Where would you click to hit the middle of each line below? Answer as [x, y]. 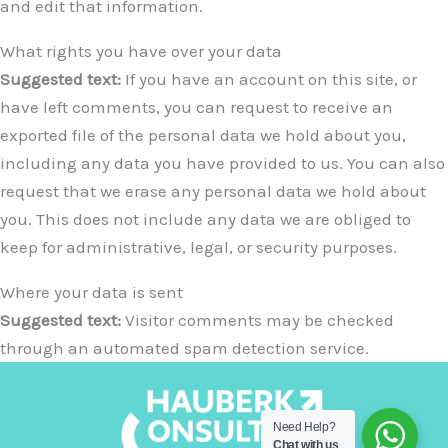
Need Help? [304, 427]
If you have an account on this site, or [271, 78]
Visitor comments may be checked [259, 319]
